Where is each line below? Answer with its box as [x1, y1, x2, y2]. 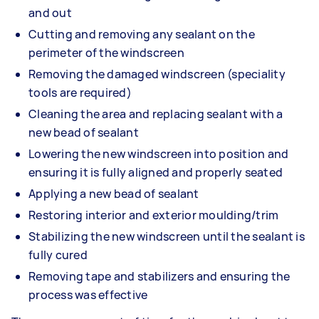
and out [28, 4, 72, 21]
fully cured [28, 246, 88, 263]
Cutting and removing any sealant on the [28, 26, 255, 42]
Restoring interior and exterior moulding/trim [28, 206, 279, 223]
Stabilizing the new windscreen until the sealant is [28, 228, 305, 244]
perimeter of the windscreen [28, 44, 184, 61]
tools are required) [28, 84, 132, 100]
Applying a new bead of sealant [28, 185, 199, 202]
